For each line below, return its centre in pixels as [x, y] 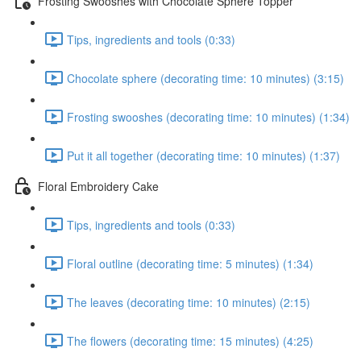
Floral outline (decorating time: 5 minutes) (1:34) [190, 263]
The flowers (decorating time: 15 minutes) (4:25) [190, 340]
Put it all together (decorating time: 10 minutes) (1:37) [203, 155]
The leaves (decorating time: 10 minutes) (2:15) [189, 302]
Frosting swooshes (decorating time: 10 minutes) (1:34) [208, 116]
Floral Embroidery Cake [98, 186]
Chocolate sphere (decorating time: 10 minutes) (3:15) [205, 78]
